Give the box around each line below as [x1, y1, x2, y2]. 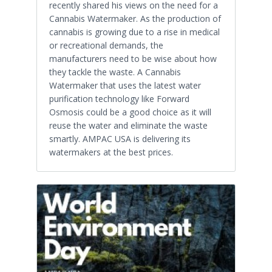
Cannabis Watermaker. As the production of [49, 12, 221, 24]
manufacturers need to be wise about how [49, 52, 217, 64]
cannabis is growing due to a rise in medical [49, 25, 220, 38]
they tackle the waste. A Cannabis [49, 66, 181, 78]
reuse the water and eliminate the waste [49, 119, 208, 131]
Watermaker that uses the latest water [49, 79, 201, 91]
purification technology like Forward [49, 92, 189, 104]
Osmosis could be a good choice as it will [49, 106, 211, 118]
